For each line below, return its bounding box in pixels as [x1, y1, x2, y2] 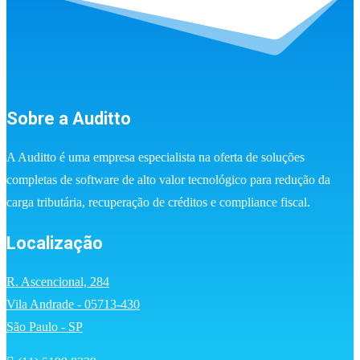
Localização [6, 232, 103, 253]
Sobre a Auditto [6, 108, 131, 129]
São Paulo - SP [6, 320, 83, 334]
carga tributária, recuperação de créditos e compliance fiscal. [6, 194, 310, 209]
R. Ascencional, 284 [6, 275, 109, 289]
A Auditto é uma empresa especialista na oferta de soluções [6, 149, 305, 164]
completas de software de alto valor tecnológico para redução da [6, 172, 330, 186]
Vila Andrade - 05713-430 [6, 297, 140, 312]
